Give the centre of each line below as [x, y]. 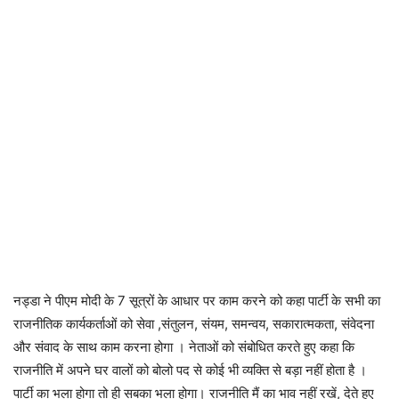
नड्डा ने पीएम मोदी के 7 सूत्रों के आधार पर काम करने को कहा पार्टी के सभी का [197, 300]
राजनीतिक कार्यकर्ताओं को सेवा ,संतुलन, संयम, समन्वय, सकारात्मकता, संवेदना [194, 323]
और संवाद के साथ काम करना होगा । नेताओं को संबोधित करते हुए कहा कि [184, 346]
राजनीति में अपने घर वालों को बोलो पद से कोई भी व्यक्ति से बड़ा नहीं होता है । [190, 370]
